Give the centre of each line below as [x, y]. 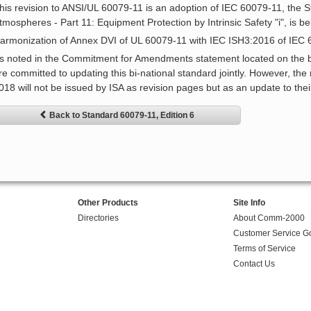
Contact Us [254, 264]
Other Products [108, 203]
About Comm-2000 [269, 218]
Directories [98, 218]
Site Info [249, 203]
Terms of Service [264, 249]
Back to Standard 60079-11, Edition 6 [121, 116]
